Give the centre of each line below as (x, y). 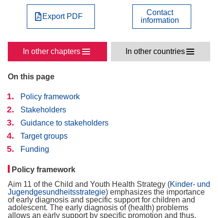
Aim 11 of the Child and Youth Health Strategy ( (89, 184)
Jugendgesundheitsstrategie (57, 192)
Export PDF (63, 16)
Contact (160, 12)
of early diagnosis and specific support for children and (101, 200)
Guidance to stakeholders (64, 123)
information (160, 20)
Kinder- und (190, 184)
